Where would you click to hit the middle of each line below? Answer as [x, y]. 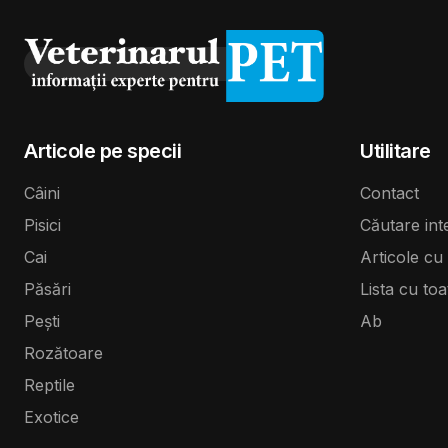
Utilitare [395, 150]
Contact [389, 192]
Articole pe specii [103, 150]
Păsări [47, 288]
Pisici [42, 224]
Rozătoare [63, 352]
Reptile [49, 384]
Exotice [51, 416]
